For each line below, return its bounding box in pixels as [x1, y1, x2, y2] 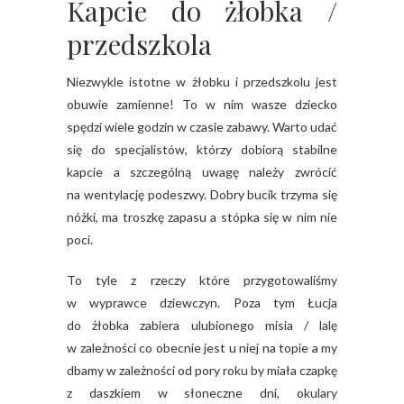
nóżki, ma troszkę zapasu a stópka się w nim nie [67, 209, 337, 225]
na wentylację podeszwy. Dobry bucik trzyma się [67, 187, 337, 203]
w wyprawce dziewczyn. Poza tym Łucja [67, 295, 337, 311]
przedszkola [67, 26, 212, 63]
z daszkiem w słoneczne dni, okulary [67, 385, 337, 401]
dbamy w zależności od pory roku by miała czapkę [67, 363, 337, 379]
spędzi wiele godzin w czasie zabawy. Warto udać [67, 119, 337, 135]
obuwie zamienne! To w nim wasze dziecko [67, 96, 337, 113]
